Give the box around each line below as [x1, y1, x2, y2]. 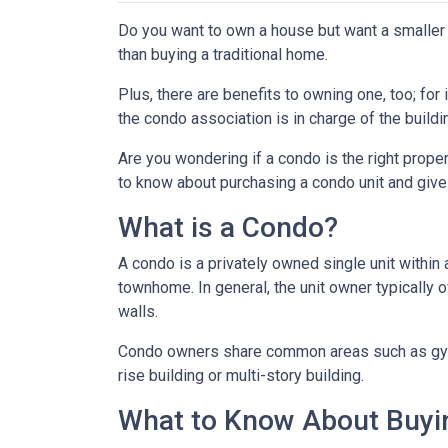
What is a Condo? [118, 211, 338, 244]
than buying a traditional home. [118, 45, 328, 64]
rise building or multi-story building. [118, 366, 364, 385]
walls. [118, 302, 158, 321]
